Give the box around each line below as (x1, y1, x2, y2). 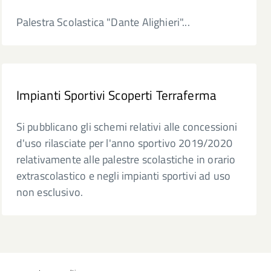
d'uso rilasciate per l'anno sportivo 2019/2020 (16, 135, 232, 151)
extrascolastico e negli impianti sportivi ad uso (16, 168, 231, 184)
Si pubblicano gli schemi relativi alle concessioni (16, 119, 238, 135)
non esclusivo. (16, 184, 83, 200)
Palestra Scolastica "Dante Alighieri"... (16, 14, 190, 30)
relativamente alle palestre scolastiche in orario (16, 151, 236, 168)
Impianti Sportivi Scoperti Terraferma (16, 85, 217, 105)
